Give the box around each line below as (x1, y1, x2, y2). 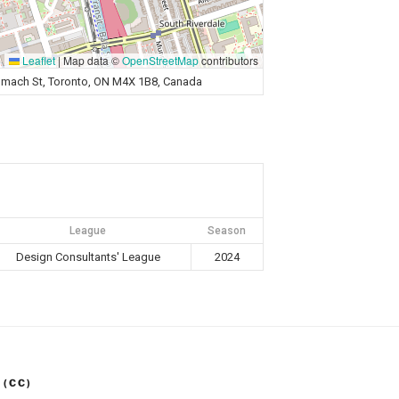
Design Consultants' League (15, 249, 160, 264)
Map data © (61, 52, 122, 68)
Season (208, 224, 246, 237)
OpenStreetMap (122, 52, 199, 68)
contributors (199, 52, 258, 68)
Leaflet (20, 52, 55, 68)
